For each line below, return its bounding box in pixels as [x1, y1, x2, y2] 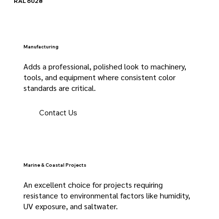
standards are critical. [23, 83, 96, 93]
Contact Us [39, 108, 77, 117]
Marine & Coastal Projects [23, 162, 87, 168]
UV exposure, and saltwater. [23, 200, 118, 211]
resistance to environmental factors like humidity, [23, 190, 190, 200]
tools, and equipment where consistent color [23, 72, 175, 83]
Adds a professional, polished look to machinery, [23, 61, 186, 72]
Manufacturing [23, 44, 59, 50]
